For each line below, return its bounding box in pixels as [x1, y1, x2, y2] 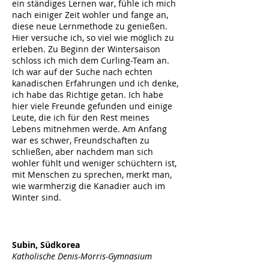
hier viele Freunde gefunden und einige [12, 100, 172, 112]
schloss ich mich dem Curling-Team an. [12, 55, 169, 66]
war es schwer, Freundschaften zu [12, 134, 150, 146]
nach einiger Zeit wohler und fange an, [12, 9, 168, 20]
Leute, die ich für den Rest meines [12, 112, 150, 123]
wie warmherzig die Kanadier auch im [12, 180, 165, 192]
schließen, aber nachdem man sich [12, 146, 153, 157]
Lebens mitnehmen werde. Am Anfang [12, 123, 167, 134]
